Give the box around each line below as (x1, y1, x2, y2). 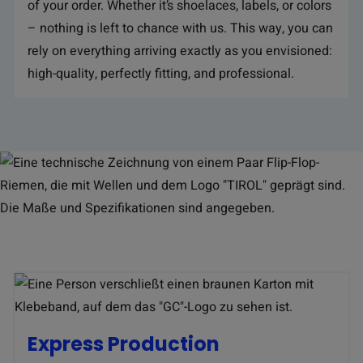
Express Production (28, 331, 220, 357)
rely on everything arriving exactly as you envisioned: (28, 41, 332, 61)
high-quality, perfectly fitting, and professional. (28, 64, 294, 83)
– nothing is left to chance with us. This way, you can (28, 19, 333, 38)
